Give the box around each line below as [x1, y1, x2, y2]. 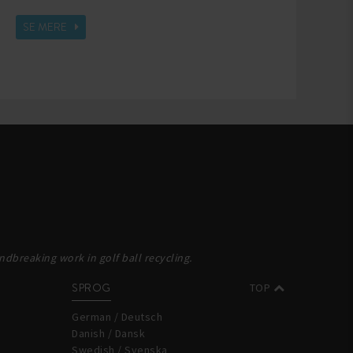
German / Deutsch [72, 310, 162, 324]
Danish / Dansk [72, 326, 145, 340]
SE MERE [23, 18, 69, 35]
